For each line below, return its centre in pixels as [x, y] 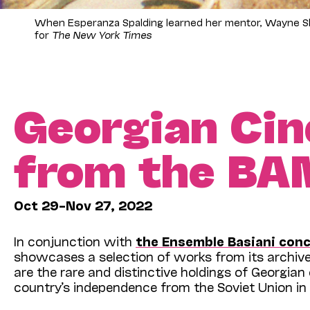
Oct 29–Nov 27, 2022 [83, 204]
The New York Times [102, 34]
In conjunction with [75, 240]
